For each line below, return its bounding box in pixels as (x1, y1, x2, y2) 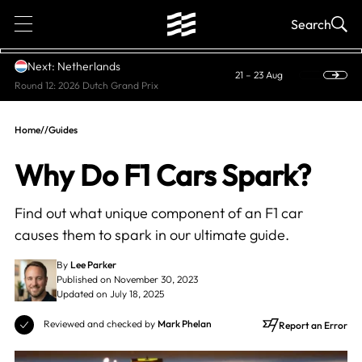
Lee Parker (69, 259, 116, 271)
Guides (48, 124, 78, 136)
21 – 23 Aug (235, 69, 284, 81)
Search (291, 16, 332, 32)
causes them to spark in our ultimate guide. (14, 225, 289, 244)
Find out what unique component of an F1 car (14, 204, 303, 222)
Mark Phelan (157, 318, 212, 330)
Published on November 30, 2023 (56, 273, 198, 285)
